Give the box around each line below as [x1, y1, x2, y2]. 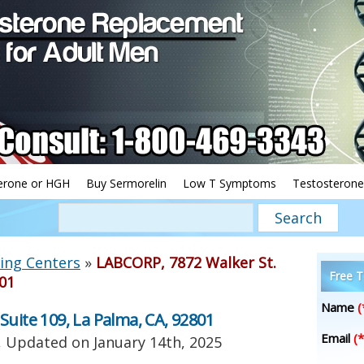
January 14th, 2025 [93, 332, 222, 352]
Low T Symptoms [183, 175, 276, 191]
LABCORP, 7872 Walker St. [96, 253, 276, 272]
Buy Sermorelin [86, 175, 167, 191]
